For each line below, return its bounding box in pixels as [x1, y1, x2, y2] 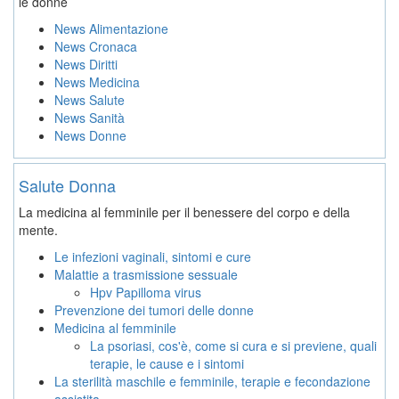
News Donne [54, 126, 126, 144]
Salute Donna [19, 173, 116, 197]
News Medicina [54, 72, 140, 91]
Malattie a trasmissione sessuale [54, 265, 238, 283]
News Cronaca [54, 37, 137, 55]
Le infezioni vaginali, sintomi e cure [54, 247, 251, 265]
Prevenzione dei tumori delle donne [54, 300, 254, 319]
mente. [19, 220, 58, 239]
